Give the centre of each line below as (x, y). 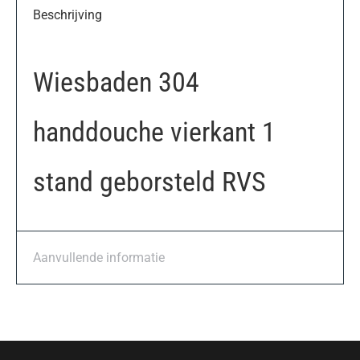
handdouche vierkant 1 (154, 132)
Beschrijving (67, 15)
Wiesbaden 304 (116, 82)
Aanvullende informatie (99, 258)
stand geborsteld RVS (149, 182)
